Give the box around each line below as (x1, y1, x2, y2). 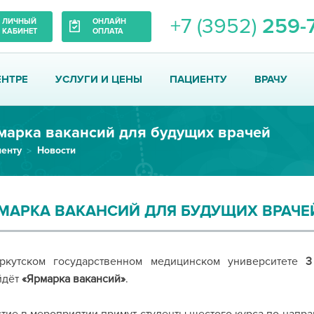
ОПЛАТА (92, 26, 123, 36)
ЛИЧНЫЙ (1, 16, 36, 26)
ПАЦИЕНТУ (169, 73, 227, 86)
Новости (36, 144, 76, 156)
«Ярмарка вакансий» (21, 272, 125, 286)
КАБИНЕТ (1, 26, 37, 36)
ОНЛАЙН (92, 16, 126, 26)
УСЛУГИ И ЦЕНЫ (55, 73, 142, 86)
